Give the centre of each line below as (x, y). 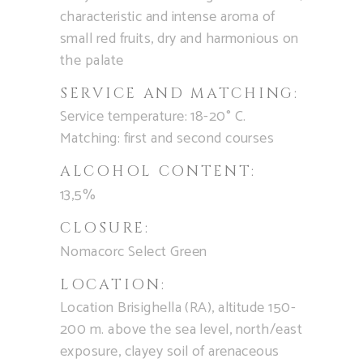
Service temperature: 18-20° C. (153, 116)
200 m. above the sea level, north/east (181, 329)
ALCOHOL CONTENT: (158, 171)
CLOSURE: (105, 228)
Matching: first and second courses (167, 138)
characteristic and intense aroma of (168, 17)
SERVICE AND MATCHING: (179, 93)
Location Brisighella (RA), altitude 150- (178, 307)
